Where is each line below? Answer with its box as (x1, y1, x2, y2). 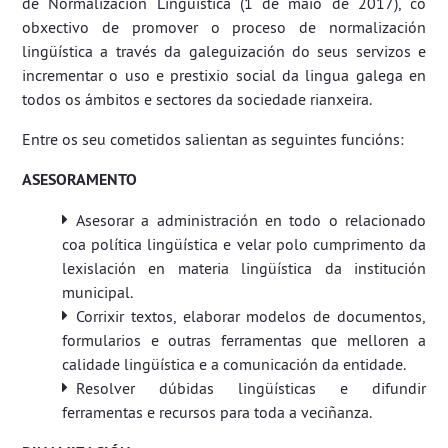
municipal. (62, 282, 133, 302)
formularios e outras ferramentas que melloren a (62, 330, 426, 350)
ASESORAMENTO (22, 169, 137, 190)
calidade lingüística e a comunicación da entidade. (62, 354, 406, 374)
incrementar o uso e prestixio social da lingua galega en (22, 65, 426, 85)
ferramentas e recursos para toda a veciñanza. (62, 402, 372, 422)
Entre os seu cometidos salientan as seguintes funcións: (22, 129, 404, 149)
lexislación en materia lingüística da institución (62, 258, 426, 278)
